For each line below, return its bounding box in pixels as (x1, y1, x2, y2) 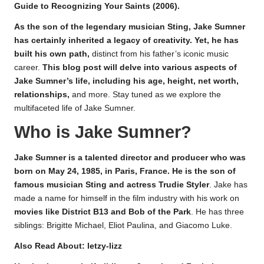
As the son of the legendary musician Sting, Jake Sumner (14, 22, 245, 32)
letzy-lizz (87, 241, 122, 250)
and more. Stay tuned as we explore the (70, 90, 221, 100)
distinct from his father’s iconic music (90, 49, 229, 59)
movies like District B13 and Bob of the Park (14, 207, 191, 216)
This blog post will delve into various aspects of (42, 63, 237, 72)
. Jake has (209, 180, 247, 189)
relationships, (14, 90, 70, 100)
